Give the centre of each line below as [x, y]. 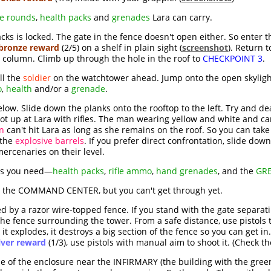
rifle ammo [130, 171]
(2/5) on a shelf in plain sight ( [121, 48]
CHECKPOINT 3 [233, 59]
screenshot [205, 48]
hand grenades [187, 171]
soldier [37, 78]
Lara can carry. [181, 18]
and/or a [52, 89]
